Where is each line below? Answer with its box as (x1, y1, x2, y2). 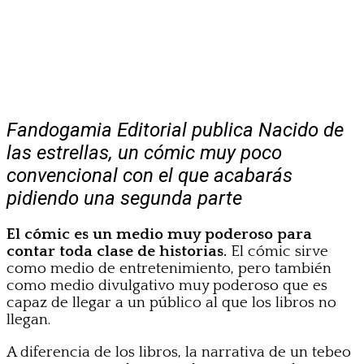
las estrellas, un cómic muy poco (6, 141, 282, 164)
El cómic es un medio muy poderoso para (6, 225, 312, 243)
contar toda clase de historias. (6, 242, 227, 260)
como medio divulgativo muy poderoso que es (6, 276, 327, 294)
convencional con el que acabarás (6, 163, 292, 187)
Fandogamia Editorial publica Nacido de (6, 118, 344, 141)
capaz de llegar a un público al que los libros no (6, 293, 336, 311)
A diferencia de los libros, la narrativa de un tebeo (6, 343, 351, 361)
